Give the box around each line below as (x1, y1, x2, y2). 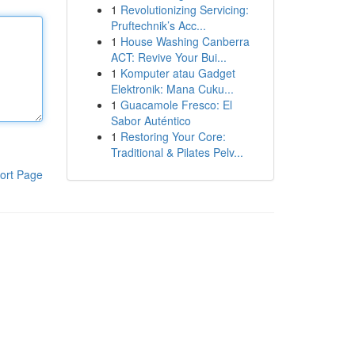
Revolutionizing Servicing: (120, 2, 249, 17)
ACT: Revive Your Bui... (110, 49, 227, 65)
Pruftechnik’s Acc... (110, 17, 206, 33)
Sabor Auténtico (110, 113, 191, 128)
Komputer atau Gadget (120, 65, 235, 81)
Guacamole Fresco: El (120, 97, 232, 113)
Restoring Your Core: (120, 128, 226, 144)
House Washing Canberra (120, 33, 250, 49)
